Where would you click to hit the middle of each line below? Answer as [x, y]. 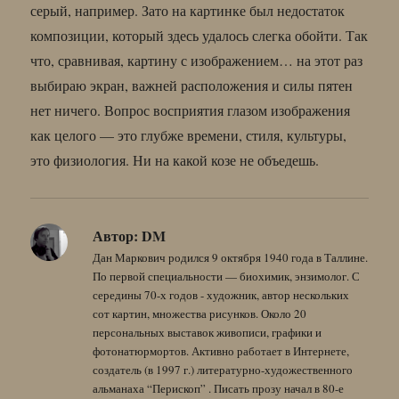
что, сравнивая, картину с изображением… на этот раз [197, 60]
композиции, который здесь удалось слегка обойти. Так [199, 35]
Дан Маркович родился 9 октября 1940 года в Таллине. [231, 257]
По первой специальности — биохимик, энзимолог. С [227, 276]
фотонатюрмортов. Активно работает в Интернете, [221, 350]
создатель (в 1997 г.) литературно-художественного [223, 369]
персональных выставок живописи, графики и [208, 332]
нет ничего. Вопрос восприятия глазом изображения [191, 110]
